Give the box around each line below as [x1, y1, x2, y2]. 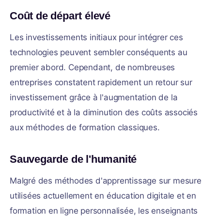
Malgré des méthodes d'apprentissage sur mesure [10, 176, 201, 186]
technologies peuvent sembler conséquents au [10, 47, 187, 57]
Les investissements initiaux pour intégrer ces [10, 32, 183, 42]
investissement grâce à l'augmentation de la [10, 93, 178, 102]
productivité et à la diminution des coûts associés [10, 108, 198, 117]
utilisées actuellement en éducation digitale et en [10, 191, 196, 201]
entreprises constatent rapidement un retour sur [10, 77, 192, 87]
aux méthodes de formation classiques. [10, 123, 160, 132]
